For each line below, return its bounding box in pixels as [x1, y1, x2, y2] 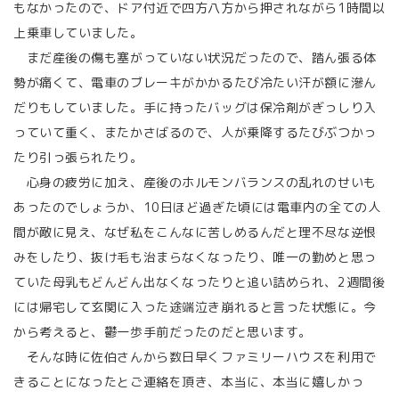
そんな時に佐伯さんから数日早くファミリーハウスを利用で [13, 348, 377, 365]
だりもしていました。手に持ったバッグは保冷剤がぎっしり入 [13, 99, 377, 116]
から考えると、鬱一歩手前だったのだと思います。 [13, 323, 312, 340]
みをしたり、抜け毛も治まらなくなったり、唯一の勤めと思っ [13, 248, 377, 265]
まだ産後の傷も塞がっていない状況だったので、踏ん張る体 [13, 49, 377, 66]
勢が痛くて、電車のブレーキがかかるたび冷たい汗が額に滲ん [13, 74, 377, 91]
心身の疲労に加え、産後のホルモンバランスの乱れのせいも [13, 174, 377, 191]
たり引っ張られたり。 [13, 149, 143, 166]
